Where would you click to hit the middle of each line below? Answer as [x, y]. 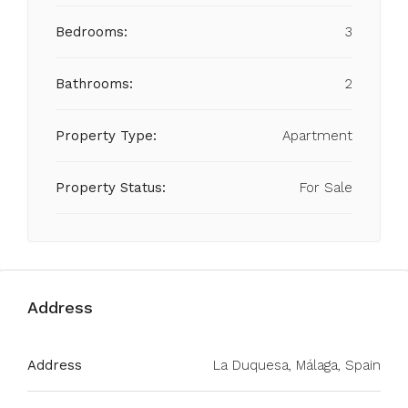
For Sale [326, 188]
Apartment [317, 136]
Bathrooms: [94, 84]
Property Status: [111, 188]
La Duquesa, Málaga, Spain [297, 365]
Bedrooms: [92, 32]
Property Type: [106, 136]
